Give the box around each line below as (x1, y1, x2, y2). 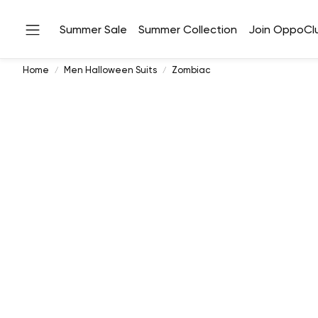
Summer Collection (138, 22, 237, 36)
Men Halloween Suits (64, 65, 157, 75)
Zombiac (172, 65, 210, 75)
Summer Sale (60, 22, 127, 36)
